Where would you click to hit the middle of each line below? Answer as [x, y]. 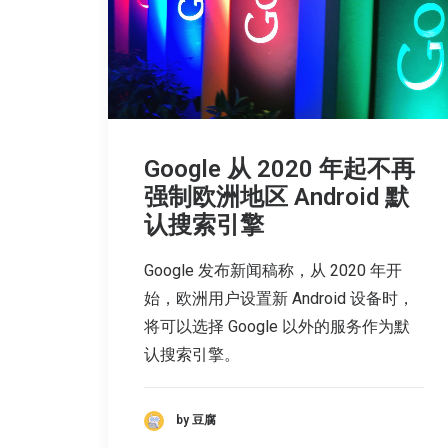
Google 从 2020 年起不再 [279, 168]
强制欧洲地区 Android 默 [276, 196]
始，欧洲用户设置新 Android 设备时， [279, 298]
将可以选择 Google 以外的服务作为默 [277, 326]
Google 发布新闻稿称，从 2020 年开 [273, 270]
